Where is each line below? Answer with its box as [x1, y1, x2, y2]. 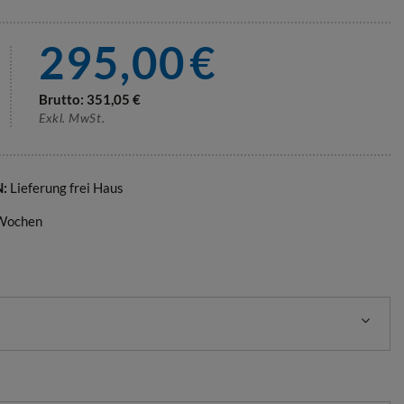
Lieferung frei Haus [10, 179, 124, 196]
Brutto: [39, 91, 87, 107]
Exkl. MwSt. [39, 110, 106, 125]
